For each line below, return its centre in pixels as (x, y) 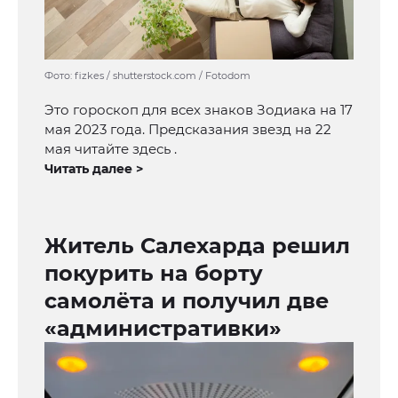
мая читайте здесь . (111, 149)
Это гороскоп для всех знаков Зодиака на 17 (199, 110)
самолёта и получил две (187, 301)
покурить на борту (154, 274)
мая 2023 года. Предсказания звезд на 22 (188, 130)
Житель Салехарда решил (197, 246)
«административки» (163, 329)
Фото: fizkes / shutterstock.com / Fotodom (147, 76)
